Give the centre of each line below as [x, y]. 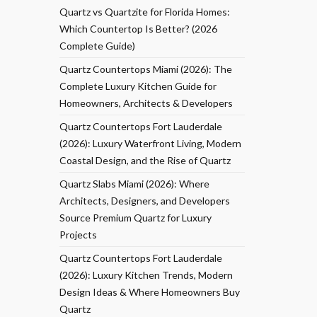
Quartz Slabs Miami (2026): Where [134, 184]
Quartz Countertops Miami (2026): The [145, 69]
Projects [78, 235]
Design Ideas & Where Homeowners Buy [149, 292]
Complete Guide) [97, 46]
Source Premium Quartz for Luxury [135, 218]
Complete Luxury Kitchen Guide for [138, 86]
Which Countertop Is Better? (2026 [138, 29]
